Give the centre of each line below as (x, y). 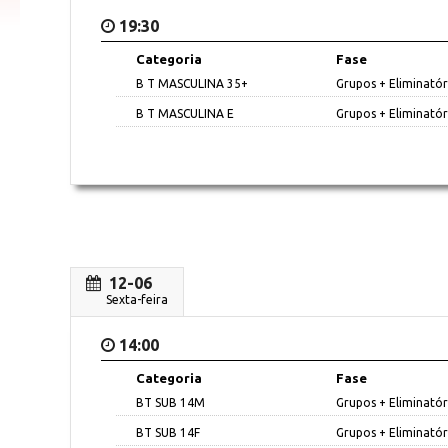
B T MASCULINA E (185, 113)
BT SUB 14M (170, 402)
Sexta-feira (137, 299)
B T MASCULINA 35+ (192, 83)
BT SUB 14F (168, 432)
